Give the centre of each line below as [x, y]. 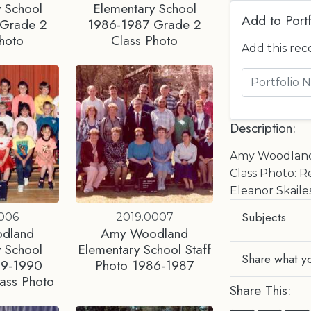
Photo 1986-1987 [145, 265]
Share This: [260, 290]
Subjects [264, 217]
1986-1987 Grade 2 [145, 24]
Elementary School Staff [145, 249]
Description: [263, 128]
